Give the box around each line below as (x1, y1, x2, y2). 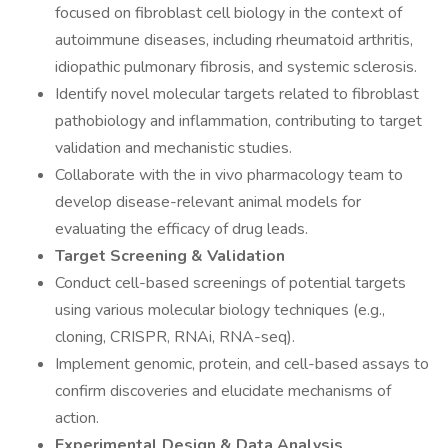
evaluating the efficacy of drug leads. (55, 218, 308, 240)
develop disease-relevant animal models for (55, 191, 361, 213)
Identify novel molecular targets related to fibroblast (55, 83, 419, 105)
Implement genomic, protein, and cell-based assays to (55, 353, 429, 375)
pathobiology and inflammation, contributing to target (55, 110, 422, 132)
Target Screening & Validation (55, 245, 285, 267)
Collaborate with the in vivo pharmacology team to (55, 164, 403, 186)
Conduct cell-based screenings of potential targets (55, 272, 406, 294)
